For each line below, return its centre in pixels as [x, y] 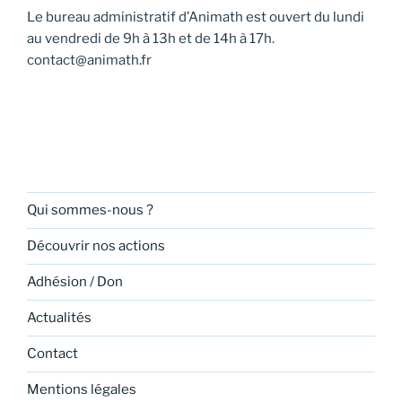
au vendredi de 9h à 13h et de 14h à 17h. [151, 38]
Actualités [59, 318]
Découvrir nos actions [96, 246]
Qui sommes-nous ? [90, 210]
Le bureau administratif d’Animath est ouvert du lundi [196, 17]
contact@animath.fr [89, 60]
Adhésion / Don [75, 282]
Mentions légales [82, 390]
